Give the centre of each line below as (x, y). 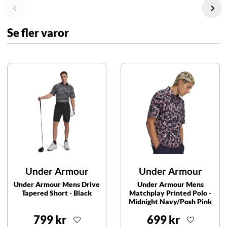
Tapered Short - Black (57, 193)
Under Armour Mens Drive (57, 184)
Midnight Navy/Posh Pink (170, 202)
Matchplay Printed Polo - (170, 193)
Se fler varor (38, 32)
